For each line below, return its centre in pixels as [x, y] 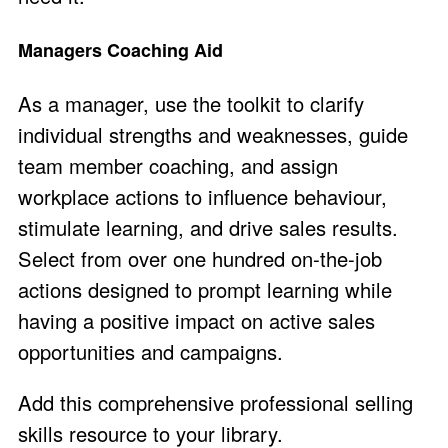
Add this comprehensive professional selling [215, 403]
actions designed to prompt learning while [205, 289]
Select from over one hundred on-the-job [200, 258]
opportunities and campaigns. [150, 351]
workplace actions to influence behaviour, [202, 196]
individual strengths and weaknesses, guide [213, 134]
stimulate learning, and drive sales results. [208, 227]
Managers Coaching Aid [120, 49]
